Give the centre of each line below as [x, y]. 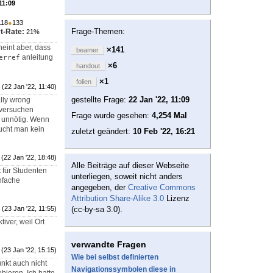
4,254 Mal [169, 116]
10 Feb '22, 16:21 [164, 132]
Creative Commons [162, 188]
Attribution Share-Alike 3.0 [118, 199]
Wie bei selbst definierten [115, 257]
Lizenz [177, 199]
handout [88, 66]
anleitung [37, 58]
